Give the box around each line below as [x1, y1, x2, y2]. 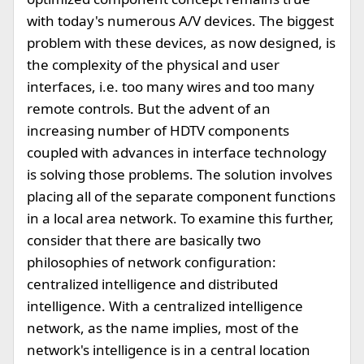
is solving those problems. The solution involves [27, 165, 332, 184]
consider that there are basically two [27, 231, 261, 249]
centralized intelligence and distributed [27, 275, 278, 293]
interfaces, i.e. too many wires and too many [27, 77, 314, 96]
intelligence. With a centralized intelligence [27, 297, 303, 315]
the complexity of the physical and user [27, 55, 279, 74]
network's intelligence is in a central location [27, 340, 310, 359]
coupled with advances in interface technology [27, 143, 327, 162]
